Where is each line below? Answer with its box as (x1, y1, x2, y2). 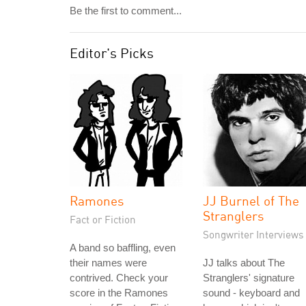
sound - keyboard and (203, 287, 300, 298)
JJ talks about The (203, 257, 285, 268)
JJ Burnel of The (203, 193, 299, 208)
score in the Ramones (70, 287, 168, 298)
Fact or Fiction (70, 213, 136, 225)
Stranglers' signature (203, 272, 294, 283)
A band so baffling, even (70, 242, 176, 253)
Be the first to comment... (70, 5, 182, 16)
